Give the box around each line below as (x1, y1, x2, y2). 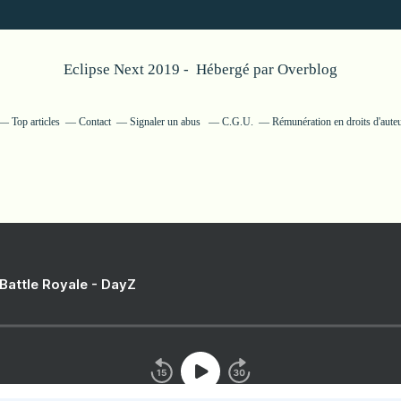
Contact (79, 115, 111, 128)
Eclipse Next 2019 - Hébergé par (64, 61, 277, 78)
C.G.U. (222, 115, 253, 128)
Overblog (277, 61, 337, 78)
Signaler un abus (130, 115, 203, 128)
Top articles (12, 115, 60, 128)
